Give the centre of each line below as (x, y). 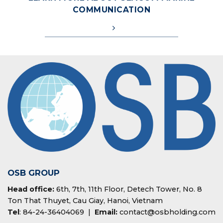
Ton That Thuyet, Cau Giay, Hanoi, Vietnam (85, 200)
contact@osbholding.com (167, 212)
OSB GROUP (34, 173)
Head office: (31, 189)
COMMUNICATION (111, 9)
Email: (106, 212)
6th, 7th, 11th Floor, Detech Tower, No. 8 (128, 189)
